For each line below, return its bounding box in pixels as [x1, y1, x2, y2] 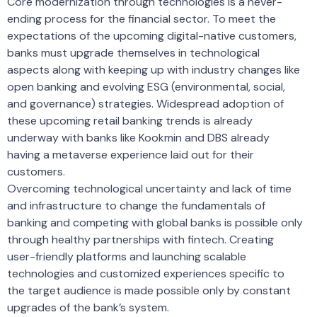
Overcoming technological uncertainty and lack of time [7, 181, 292, 197]
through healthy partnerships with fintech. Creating [7, 232, 274, 248]
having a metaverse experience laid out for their [7, 147, 254, 163]
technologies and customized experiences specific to [7, 266, 284, 282]
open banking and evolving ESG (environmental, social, [7, 79, 285, 95]
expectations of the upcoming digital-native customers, [7, 28, 296, 44]
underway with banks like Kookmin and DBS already [7, 130, 270, 146]
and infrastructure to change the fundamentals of [7, 198, 265, 214]
